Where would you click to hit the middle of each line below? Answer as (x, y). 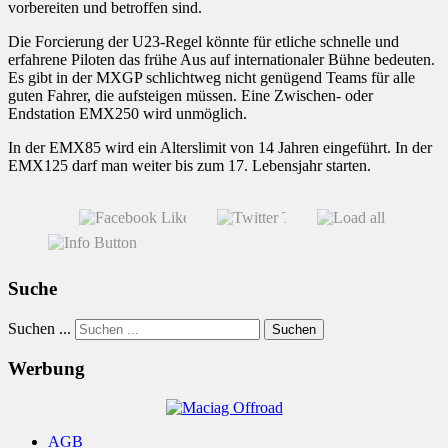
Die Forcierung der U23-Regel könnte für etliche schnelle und (203, 42)
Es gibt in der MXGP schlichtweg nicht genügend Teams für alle (211, 78)
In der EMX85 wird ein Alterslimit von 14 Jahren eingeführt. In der (220, 148)
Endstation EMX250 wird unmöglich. (127, 114)
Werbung (46, 369)
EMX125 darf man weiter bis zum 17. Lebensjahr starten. (189, 166)
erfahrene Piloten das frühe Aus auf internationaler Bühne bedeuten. (221, 60)
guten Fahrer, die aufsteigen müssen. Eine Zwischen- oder (190, 96)
